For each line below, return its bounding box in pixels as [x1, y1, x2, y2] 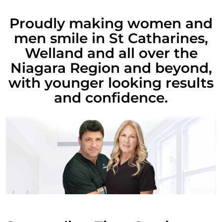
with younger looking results [8, 74, 214, 91]
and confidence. [54, 89, 168, 106]
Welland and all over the [24, 45, 198, 61]
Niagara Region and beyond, [10, 59, 212, 76]
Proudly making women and [9, 15, 213, 32]
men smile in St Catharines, [14, 30, 208, 47]
